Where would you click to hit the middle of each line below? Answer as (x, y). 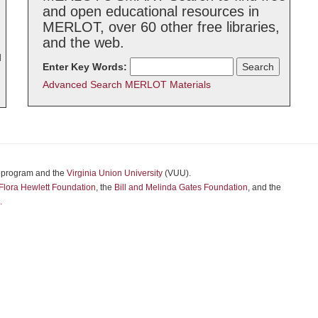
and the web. (83, 43)
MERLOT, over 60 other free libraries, (161, 27)
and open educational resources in (151, 11)
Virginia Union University (115, 173)
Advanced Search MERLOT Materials (127, 84)
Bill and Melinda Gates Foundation (181, 187)
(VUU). (177, 173)
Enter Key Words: (85, 67)
